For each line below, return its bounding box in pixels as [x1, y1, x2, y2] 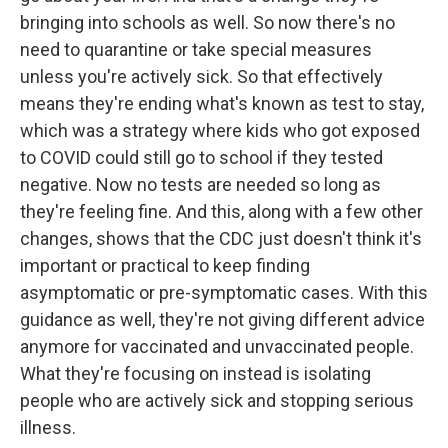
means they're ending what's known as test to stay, [20, 93, 424, 114]
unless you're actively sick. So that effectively [20, 66, 383, 87]
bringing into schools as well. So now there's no [20, 12, 395, 33]
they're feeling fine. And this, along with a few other [20, 201, 423, 222]
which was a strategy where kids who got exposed [20, 120, 420, 141]
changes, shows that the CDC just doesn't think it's [20, 228, 422, 249]
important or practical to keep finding [20, 255, 310, 276]
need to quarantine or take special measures [20, 39, 372, 60]
